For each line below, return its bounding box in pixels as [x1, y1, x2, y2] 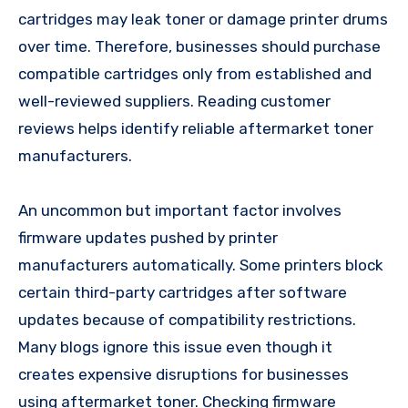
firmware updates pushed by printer [18, 228, 278, 247]
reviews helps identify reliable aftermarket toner [18, 118, 373, 138]
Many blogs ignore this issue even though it [18, 337, 332, 356]
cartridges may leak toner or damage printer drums [18, 9, 388, 28]
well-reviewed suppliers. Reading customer [18, 91, 331, 110]
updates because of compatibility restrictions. [18, 310, 356, 329]
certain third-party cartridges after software [18, 282, 347, 301]
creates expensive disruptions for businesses [18, 364, 349, 383]
